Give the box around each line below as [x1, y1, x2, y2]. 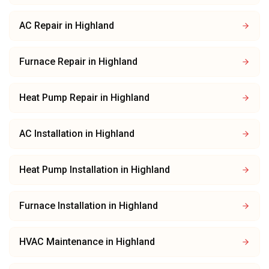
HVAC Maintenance [19, 236, 103, 247]
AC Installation [19, 128, 83, 139]
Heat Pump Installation [19, 164, 118, 175]
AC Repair [19, 20, 62, 31]
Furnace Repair [19, 56, 86, 67]
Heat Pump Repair [19, 92, 98, 103]
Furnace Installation [19, 200, 106, 211]
